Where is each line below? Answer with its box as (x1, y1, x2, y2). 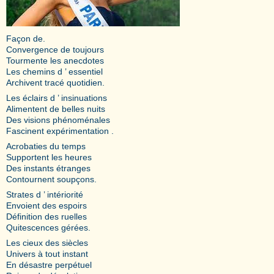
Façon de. (6, 33, 45, 43)
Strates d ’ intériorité (6, 189, 83, 199)
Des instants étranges (6, 163, 91, 173)
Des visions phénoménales (6, 114, 110, 125)
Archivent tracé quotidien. (6, 77, 105, 87)
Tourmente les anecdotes (6, 55, 104, 65)
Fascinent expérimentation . (6, 125, 114, 136)
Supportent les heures (6, 152, 92, 162)
